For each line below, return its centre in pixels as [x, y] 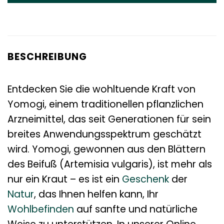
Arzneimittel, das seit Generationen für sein [109, 119]
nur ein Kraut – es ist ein [65, 179]
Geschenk [145, 179]
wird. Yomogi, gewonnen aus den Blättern [106, 149]
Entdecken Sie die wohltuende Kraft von [101, 89]
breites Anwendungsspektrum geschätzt [104, 134]
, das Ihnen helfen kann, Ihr [96, 194]
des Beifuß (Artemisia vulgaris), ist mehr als [110, 164]
